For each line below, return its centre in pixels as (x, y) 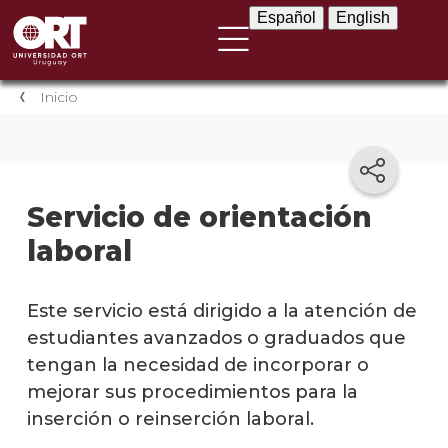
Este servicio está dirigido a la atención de (221, 310)
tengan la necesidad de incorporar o (197, 364)
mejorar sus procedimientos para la (192, 391)
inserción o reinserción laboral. (170, 418)
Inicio (59, 97)
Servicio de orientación (199, 217)
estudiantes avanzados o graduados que (216, 337)
